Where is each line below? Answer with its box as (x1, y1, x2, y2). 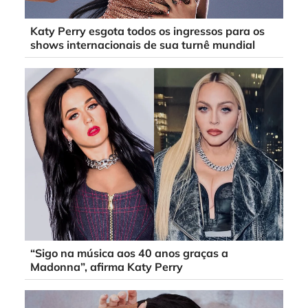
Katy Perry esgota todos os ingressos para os (30, 23, 265, 38)
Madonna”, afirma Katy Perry (30, 260, 183, 274)
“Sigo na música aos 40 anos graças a (30, 246, 228, 261)
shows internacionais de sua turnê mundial (30, 37, 255, 52)
